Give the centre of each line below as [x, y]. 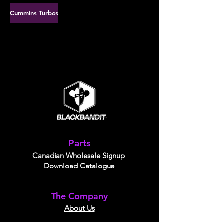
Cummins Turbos [34, 13]
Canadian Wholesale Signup [79, 155]
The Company [79, 196]
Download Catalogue [79, 166]
